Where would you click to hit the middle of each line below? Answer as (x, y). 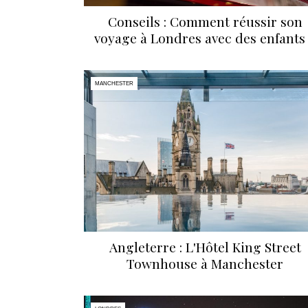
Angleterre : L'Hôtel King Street (205, 247)
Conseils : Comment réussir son (205, 22)
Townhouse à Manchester (205, 264)
